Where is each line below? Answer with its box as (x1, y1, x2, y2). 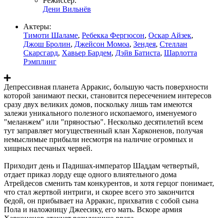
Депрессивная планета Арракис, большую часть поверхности (4, 82, 208, 91)
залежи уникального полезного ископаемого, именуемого (4, 109, 197, 117)
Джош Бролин (23, 39, 71, 48)
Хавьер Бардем (62, 48, 111, 57)
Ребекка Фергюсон (82, 31, 145, 39)
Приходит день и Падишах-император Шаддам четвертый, (4, 161, 199, 170)
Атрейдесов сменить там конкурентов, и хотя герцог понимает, (4, 179, 214, 187)
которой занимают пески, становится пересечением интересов (4, 91, 212, 100)
